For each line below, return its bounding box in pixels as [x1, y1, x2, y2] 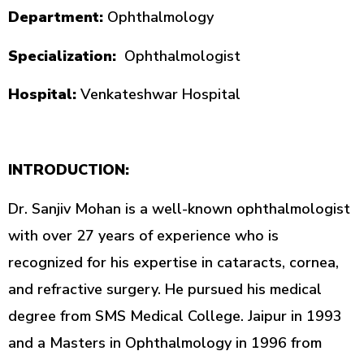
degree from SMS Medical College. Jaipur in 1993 [8, 305, 342, 326]
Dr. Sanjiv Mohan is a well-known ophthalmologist [8, 198, 350, 219]
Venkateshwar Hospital [76, 84, 240, 104]
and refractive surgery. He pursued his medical [8, 279, 322, 299]
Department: [8, 7, 103, 28]
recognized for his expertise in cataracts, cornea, [8, 252, 339, 272]
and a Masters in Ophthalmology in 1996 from [8, 332, 322, 353]
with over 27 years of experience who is [8, 225, 279, 245]
